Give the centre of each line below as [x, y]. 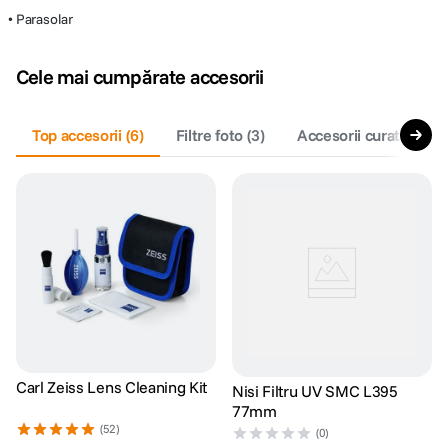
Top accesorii [77, 135]
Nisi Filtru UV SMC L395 [315, 391]
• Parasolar [40, 19]
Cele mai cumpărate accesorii [140, 76]
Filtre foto [209, 135]
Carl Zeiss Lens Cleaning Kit [112, 387]
